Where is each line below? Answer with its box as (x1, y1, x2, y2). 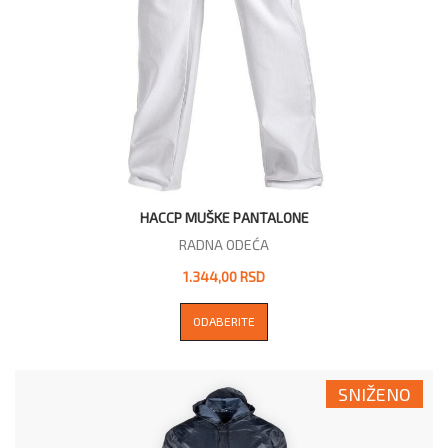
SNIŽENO (338, 383, 411, 406)
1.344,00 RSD (183, 268, 265, 286)
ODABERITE (193, 314, 255, 329)
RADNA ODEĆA (179, 236, 269, 254)
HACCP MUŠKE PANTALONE (139, 209, 309, 227)
